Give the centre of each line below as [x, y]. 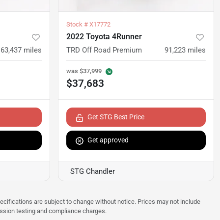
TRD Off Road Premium [104, 50]
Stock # [78, 25]
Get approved [108, 140]
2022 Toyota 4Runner [104, 37]
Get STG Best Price [116, 117]
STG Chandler [93, 172]
